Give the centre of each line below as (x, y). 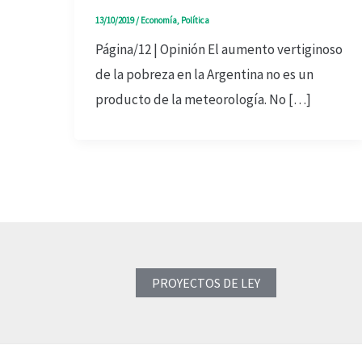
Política (195, 20)
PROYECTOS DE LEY (206, 283)
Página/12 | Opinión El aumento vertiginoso (219, 49)
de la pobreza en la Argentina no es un (204, 74)
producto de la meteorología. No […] (203, 99)
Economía (158, 20)
